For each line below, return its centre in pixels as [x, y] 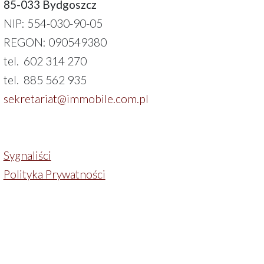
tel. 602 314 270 [45, 61]
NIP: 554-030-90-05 [53, 24]
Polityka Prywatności [54, 174]
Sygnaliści [27, 156]
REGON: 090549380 [55, 42]
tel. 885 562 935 [45, 80]
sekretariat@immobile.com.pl [76, 99]
